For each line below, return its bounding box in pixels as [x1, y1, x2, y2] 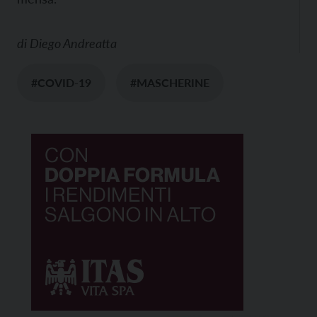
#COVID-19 [31, 76, 91, 90]
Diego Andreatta [30, 35, 117, 52]
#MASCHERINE [130, 76, 209, 90]
